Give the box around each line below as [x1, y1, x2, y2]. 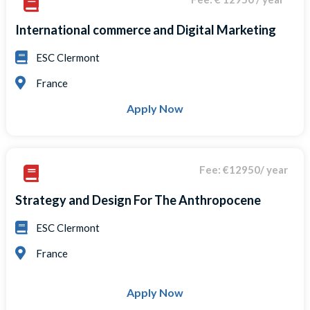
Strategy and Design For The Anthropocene [15, 192, 262, 208]
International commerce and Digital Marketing [15, 22, 277, 38]
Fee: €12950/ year [199, 163, 288, 176]
